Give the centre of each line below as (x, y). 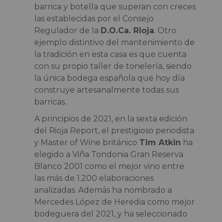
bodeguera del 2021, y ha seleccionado (111, 214)
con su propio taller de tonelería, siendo (113, 66)
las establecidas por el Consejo (94, 18)
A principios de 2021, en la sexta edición (111, 118)
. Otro (165, 30)
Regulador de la (67, 30)
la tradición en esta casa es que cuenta (110, 54)
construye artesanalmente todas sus (106, 90)
